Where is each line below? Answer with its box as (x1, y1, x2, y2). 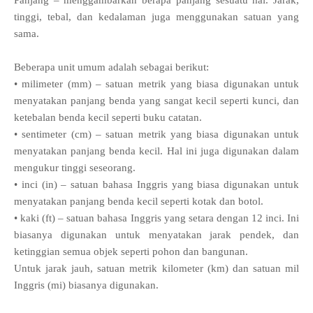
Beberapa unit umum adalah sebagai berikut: (14, 61, 209, 73)
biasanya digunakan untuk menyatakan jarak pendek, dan (14, 229, 299, 241)
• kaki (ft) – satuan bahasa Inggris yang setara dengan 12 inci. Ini (14, 212, 299, 224)
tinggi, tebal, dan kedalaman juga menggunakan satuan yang (14, 11, 299, 23)
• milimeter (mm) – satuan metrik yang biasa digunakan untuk (14, 78, 299, 90)
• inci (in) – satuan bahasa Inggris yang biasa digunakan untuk (14, 179, 299, 191)
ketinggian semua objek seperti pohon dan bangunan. (14, 246, 248, 258)
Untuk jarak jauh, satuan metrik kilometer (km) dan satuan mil (14, 263, 299, 275)
